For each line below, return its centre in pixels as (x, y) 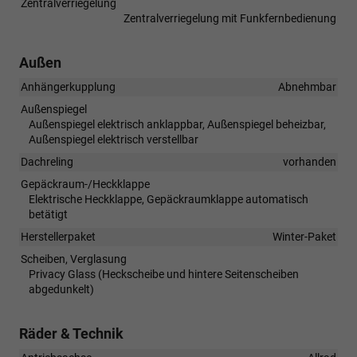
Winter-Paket (304, 236)
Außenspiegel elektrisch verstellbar (114, 139)
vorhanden (310, 161)
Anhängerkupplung (68, 86)
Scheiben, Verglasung (74, 259)
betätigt (48, 214)
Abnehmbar (307, 86)
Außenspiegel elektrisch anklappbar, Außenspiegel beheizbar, (177, 124)
